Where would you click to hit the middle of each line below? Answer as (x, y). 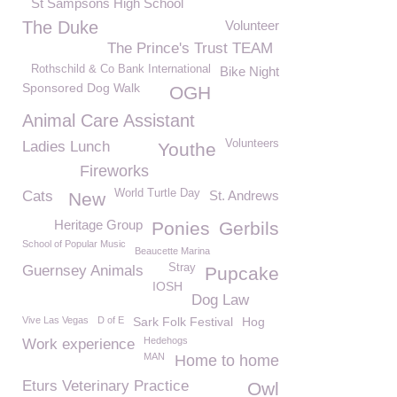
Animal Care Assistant (109, 121)
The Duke (60, 27)
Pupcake (242, 273)
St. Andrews (244, 195)
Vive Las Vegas (55, 320)
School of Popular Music (74, 244)
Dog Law (220, 300)
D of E (111, 320)
